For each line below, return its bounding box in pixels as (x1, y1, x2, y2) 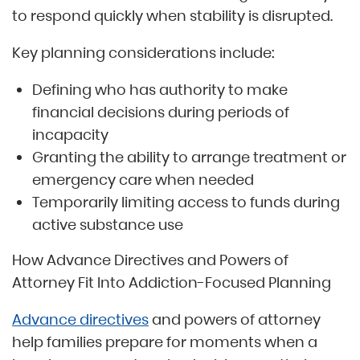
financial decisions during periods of (32, 102, 289, 123)
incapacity (32, 125, 108, 145)
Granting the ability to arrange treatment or (32, 147, 346, 168)
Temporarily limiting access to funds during (32, 192, 340, 213)
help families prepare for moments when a (12, 332, 317, 353)
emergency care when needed (32, 170, 254, 190)
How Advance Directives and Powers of (12, 250, 288, 271)
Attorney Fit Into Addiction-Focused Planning (12, 272, 331, 293)
